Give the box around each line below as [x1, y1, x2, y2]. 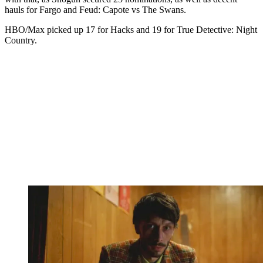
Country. [5, 35, 37, 46]
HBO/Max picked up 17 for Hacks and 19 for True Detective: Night [5, 25, 257, 35]
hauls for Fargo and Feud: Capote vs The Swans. [5, 5, 186, 15]
